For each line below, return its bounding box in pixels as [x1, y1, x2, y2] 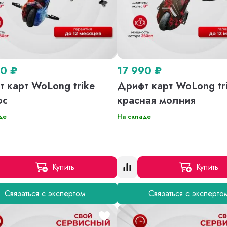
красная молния [117, 93, 196, 108]
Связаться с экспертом [4, 187, 85, 199]
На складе [117, 111, 151, 121]
